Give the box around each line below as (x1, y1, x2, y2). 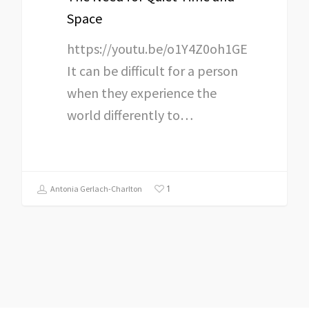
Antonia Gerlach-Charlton (49, 183, 142, 195)
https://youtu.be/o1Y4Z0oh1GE (67, 39, 248, 57)
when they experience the (67, 83, 217, 101)
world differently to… (67, 106, 194, 123)
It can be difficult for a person (67, 61, 239, 79)
